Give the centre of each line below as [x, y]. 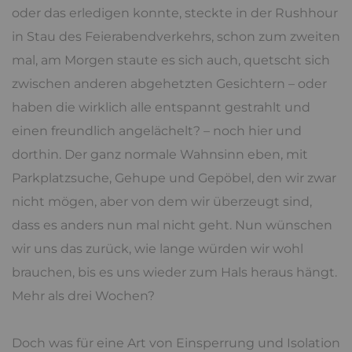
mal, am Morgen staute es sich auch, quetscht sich [171, 60]
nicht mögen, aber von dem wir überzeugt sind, [162, 201]
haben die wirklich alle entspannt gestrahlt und [161, 107]
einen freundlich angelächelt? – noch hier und [157, 130]
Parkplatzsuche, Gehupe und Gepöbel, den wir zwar [174, 178]
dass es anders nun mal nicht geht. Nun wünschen [172, 225]
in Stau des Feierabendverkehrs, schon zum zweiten [176, 36]
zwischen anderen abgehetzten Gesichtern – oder [169, 83]
